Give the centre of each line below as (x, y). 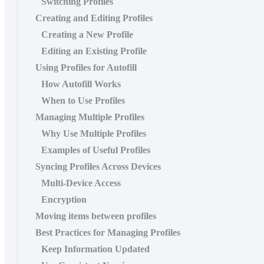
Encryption (64, 199)
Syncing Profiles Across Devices (98, 166)
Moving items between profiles (96, 216)
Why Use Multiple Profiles (94, 133)
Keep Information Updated (95, 249)
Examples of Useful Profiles (96, 150)
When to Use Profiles (83, 100)
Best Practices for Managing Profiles (108, 232)
